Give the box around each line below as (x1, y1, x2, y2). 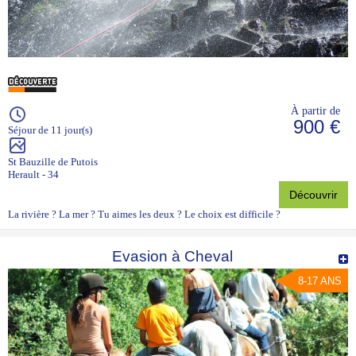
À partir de (291, 104, 340, 118)
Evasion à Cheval (111, 248, 233, 265)
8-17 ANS (298, 275, 342, 288)
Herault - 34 (8, 168, 59, 181)
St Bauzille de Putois (8, 156, 98, 168)
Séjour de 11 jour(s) (8, 124, 92, 137)
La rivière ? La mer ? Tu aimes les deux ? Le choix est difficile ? (8, 208, 281, 221)
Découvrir (289, 188, 338, 202)
